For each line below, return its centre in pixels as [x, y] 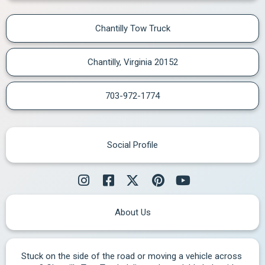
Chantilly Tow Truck [132, 28]
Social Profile [132, 145]
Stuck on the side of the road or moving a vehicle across [131, 256]
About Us [132, 212]
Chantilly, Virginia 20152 [132, 62]
